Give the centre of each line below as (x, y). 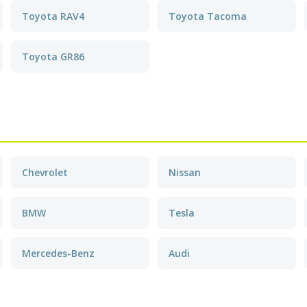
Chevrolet (45, 172)
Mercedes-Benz (58, 253)
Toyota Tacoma (208, 16)
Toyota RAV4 (53, 16)
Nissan (185, 172)
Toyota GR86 (53, 57)
